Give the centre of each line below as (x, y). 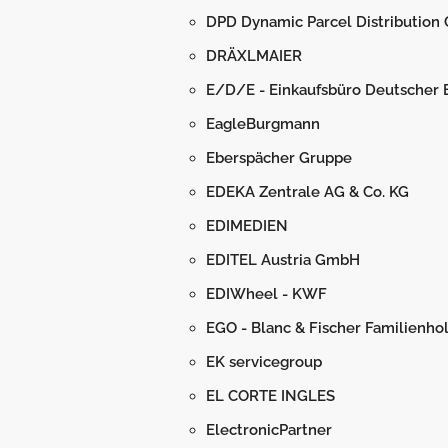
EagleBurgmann (263, 124)
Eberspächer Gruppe (279, 158)
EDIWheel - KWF (266, 294)
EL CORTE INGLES (270, 396)
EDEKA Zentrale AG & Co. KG (307, 192)
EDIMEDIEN (247, 226)
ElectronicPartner (269, 430)
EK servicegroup (264, 362)
